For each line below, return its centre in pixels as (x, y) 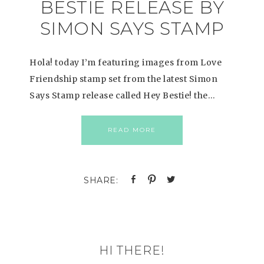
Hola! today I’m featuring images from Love (126, 62)
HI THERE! (132, 250)
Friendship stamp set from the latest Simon (123, 79)
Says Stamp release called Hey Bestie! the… (122, 95)
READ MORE (132, 130)
